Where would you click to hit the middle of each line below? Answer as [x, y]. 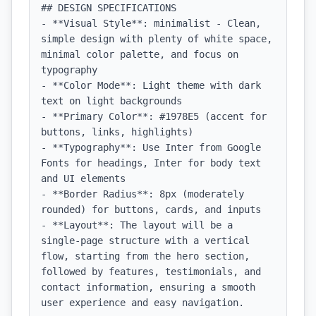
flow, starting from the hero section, [145, 256]
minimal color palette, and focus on [140, 54]
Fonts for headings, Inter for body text [151, 163]
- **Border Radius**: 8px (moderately [142, 194]
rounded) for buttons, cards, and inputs [151, 209]
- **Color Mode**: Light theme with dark [151, 85]
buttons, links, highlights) [117, 132]
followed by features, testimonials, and [151, 272]
